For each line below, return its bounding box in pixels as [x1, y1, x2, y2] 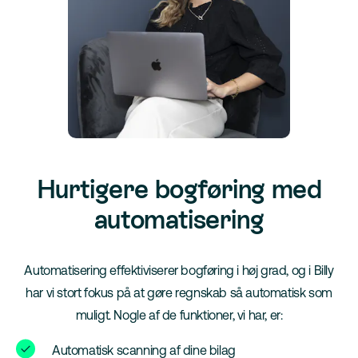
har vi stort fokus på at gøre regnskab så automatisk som [26, 285, 332, 300]
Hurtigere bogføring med [36, 175, 322, 204]
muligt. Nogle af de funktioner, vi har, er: [75, 308, 283, 322]
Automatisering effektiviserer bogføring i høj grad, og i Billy [24, 263, 334, 277]
